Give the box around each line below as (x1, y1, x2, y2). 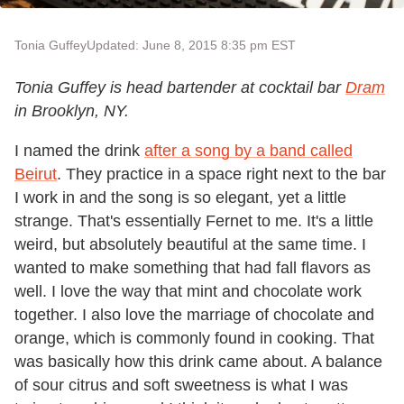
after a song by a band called (144, 141, 353, 160)
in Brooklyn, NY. (14, 101, 129, 120)
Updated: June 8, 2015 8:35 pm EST (87, 37, 296, 52)
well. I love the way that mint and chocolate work (14, 281, 362, 300)
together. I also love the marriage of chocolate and (14, 305, 374, 324)
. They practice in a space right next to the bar (57, 164, 386, 183)
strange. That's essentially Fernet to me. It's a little (14, 211, 373, 230)
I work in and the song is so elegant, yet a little (14, 188, 346, 207)
